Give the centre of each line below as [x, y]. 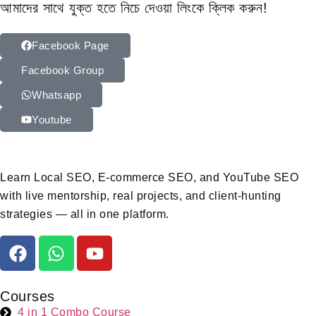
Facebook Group [62, 71]
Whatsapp [56, 95]
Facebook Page [71, 45]
